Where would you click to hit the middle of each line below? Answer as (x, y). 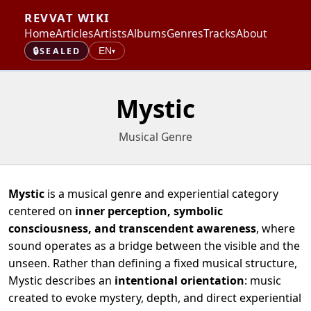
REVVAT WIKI (67, 18)
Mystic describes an (61, 280)
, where (276, 228)
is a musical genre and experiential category (161, 193)
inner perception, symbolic (149, 211)
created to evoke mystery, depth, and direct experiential (155, 297)
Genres (185, 34)
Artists (111, 34)
